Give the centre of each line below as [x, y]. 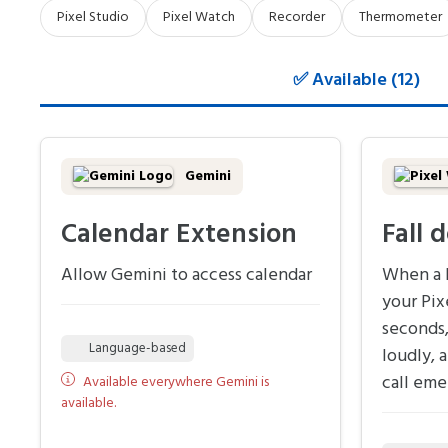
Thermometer [400, 17]
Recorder [297, 17]
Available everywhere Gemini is [176, 383]
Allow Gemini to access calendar [186, 276]
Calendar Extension [179, 236]
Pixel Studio [93, 17]
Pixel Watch [199, 17]
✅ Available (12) [356, 80]
